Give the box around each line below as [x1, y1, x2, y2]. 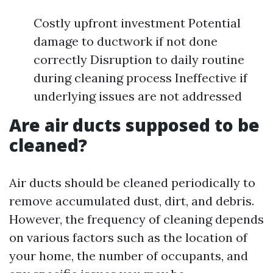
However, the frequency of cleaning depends [9, 211, 264, 227]
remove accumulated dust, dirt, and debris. [9, 193, 254, 209]
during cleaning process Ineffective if [34, 70, 247, 86]
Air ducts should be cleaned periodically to [9, 175, 255, 191]
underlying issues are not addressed [34, 88, 242, 104]
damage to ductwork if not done [34, 34, 218, 49]
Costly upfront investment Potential [34, 15, 241, 31]
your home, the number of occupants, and [9, 248, 248, 264]
